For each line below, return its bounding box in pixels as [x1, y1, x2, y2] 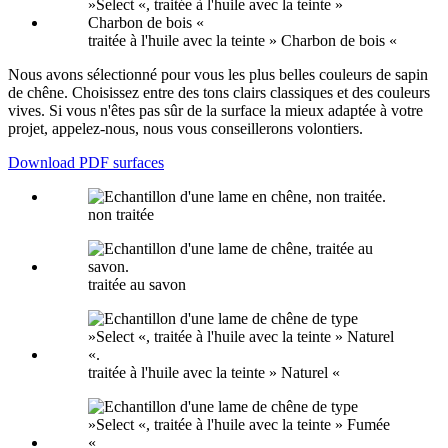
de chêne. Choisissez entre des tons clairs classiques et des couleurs [8, 83, 430, 101]
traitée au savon [88, 275, 186, 293]
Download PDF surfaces [8, 153, 164, 171]
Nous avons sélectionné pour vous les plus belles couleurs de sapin [8, 65, 428, 83]
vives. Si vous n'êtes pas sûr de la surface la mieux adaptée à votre [8, 101, 423, 119]
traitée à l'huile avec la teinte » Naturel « [88, 363, 340, 381]
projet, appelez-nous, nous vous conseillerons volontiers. [8, 119, 363, 137]
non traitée [88, 205, 154, 223]
